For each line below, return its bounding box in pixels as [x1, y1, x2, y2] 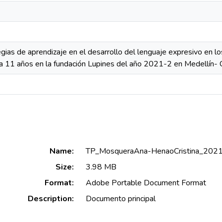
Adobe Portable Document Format [85, 177, 206, 189]
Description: [27, 193, 74, 205]
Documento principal [85, 193, 156, 205]
